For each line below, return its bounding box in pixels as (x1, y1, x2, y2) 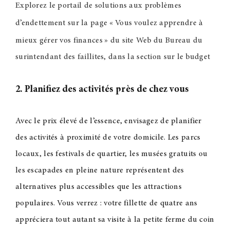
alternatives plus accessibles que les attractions (15, 183, 182, 191)
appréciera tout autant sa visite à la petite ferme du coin (15, 216, 215, 224)
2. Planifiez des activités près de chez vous (15, 85, 189, 95)
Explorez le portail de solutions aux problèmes (15, 2, 182, 10)
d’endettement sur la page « (15, 19, 113, 28)
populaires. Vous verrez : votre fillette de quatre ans (15, 199, 198, 208)
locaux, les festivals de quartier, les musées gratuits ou (15, 150, 208, 159)
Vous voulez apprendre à (114, 19, 203, 28)
